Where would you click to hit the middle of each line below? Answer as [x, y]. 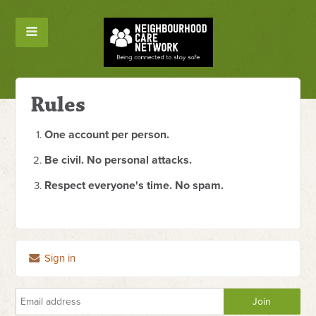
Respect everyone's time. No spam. [134, 186]
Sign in [59, 258]
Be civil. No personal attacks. [119, 160]
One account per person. [107, 135]
